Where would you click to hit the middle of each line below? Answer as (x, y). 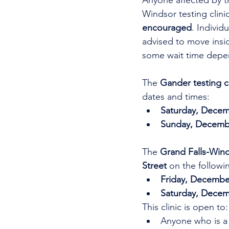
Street (156, 166)
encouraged (167, 28)
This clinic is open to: (185, 207)
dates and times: (176, 97)
